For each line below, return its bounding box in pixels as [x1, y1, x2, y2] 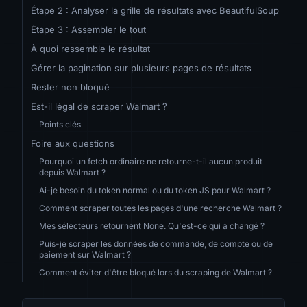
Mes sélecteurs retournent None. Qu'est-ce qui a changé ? [39, 220, 265, 231]
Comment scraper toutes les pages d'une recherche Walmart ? [39, 202, 282, 213]
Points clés [39, 119, 81, 130]
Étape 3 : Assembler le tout [31, 23, 146, 35]
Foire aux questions [31, 137, 114, 149]
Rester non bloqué [31, 81, 110, 93]
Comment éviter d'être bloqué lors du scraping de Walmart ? [39, 267, 272, 278]
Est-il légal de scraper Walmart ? [31, 100, 167, 112]
